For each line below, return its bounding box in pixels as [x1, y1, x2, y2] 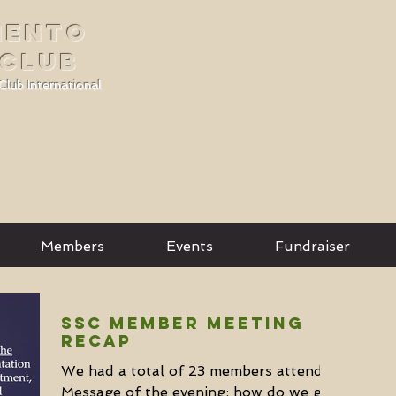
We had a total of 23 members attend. [61, 362, 326, 379]
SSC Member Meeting [61, 313, 304, 333]
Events [166, 238, 213, 255]
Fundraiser [274, 238, 350, 255]
